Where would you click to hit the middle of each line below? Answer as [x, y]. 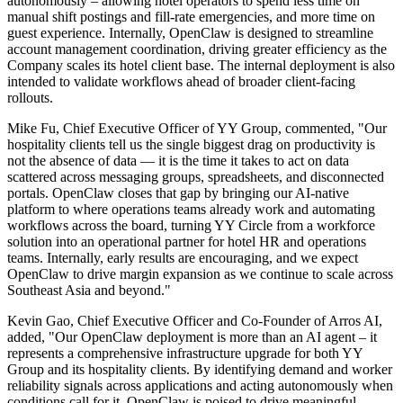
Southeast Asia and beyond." [89, 291]
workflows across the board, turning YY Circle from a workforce [191, 226]
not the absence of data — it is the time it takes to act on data [178, 161]
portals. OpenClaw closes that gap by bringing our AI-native [178, 193]
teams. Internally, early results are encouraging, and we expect [183, 258]
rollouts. [30, 98]
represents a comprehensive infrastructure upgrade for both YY [185, 354]
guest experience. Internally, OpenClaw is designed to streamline [190, 33]
